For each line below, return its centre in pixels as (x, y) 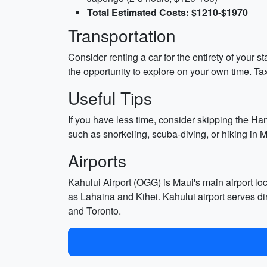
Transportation (122, 35)
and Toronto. (94, 211)
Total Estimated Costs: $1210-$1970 (167, 12)
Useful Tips (110, 98)
